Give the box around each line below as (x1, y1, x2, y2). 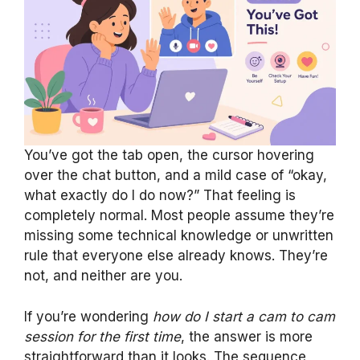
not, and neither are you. (24, 268, 182, 284)
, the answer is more (181, 328, 313, 345)
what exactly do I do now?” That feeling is (24, 187, 296, 203)
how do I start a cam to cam (153, 308, 335, 325)
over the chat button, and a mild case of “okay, (24, 167, 327, 183)
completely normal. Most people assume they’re (24, 207, 334, 223)
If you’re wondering (24, 308, 153, 325)
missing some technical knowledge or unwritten (24, 227, 333, 243)
